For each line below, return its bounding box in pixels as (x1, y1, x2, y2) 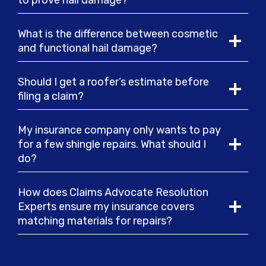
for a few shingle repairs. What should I (18, 138, 206, 151)
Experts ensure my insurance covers (18, 200, 194, 213)
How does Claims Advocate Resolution (18, 186, 208, 199)
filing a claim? (18, 90, 84, 103)
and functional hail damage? (18, 42, 157, 55)
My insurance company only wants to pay (18, 123, 221, 137)
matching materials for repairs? (18, 214, 172, 227)
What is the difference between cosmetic (18, 27, 218, 40)
